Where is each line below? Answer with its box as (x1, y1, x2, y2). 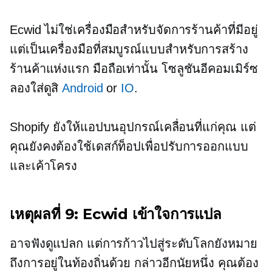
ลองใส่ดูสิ (10, 81, 63, 95)
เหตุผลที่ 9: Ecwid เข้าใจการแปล (10, 205, 222, 223)
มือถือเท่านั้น (92, 62, 158, 76)
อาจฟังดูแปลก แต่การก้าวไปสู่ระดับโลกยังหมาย (10, 237, 257, 251)
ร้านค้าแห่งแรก (10, 62, 93, 76)
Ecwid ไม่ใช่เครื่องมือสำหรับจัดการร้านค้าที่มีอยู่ (10, 23, 258, 37)
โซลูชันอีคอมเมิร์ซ (157, 62, 258, 76)
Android (62, 81, 103, 95)
